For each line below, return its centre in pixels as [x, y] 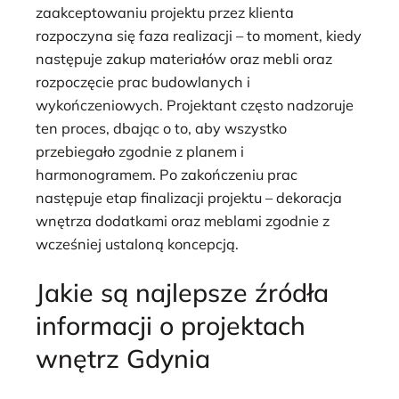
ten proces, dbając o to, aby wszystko [161, 128]
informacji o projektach [171, 326]
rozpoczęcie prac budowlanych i [143, 81]
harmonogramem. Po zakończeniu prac [167, 174]
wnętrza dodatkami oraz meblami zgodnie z [183, 220]
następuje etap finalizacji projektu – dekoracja [189, 197]
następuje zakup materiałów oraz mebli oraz [184, 58]
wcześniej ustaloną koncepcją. [137, 244]
